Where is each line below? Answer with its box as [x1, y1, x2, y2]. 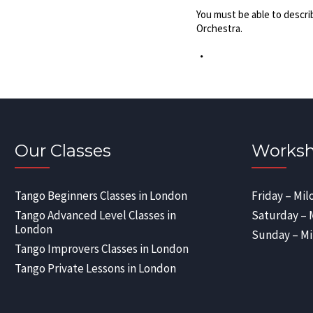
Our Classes [15, 140, 112, 161]
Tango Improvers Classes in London [15, 241, 189, 256]
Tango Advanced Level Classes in [15, 208, 177, 223]
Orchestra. [196, 22, 242, 35]
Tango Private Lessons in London [15, 261, 177, 276]
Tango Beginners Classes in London [15, 188, 188, 203]
